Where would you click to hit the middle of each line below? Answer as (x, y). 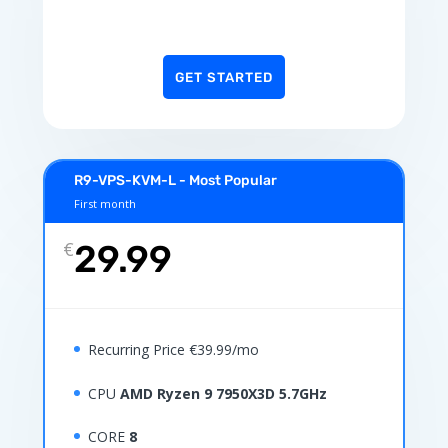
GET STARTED (223, 77)
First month (104, 204)
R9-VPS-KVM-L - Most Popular (175, 181)
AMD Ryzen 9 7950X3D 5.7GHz (223, 393)
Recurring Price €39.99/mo (173, 350)
